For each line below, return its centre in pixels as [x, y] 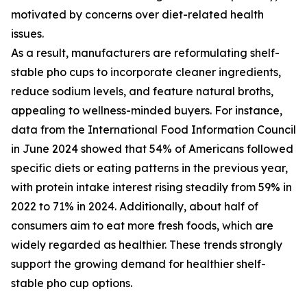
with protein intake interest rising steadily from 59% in [151, 187]
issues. [27, 34]
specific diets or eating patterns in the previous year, [149, 168]
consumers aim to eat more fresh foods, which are [142, 226]
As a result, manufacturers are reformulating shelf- [145, 53]
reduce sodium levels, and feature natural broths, [142, 91]
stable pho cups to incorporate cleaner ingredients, [146, 72]
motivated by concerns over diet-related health [137, 15]
